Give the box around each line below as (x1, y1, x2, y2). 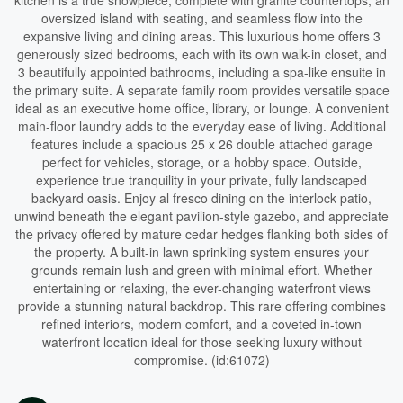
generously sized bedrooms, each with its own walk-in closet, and (16, 45, 387, 63)
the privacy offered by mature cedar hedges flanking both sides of (15, 225, 388, 243)
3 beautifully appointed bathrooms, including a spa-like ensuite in (17, 63, 386, 81)
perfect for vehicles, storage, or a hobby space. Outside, (41, 153, 362, 171)
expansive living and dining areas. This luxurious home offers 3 (22, 27, 381, 45)
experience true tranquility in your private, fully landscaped (36, 171, 367, 189)
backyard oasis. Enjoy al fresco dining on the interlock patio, (31, 189, 372, 207)
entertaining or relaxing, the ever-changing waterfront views (32, 279, 371, 297)
